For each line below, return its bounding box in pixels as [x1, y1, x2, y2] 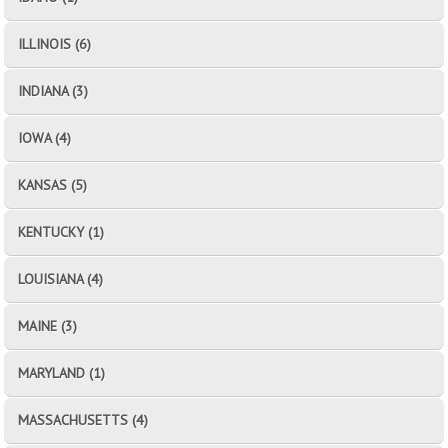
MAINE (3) [18, 316, 78, 335]
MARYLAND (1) [18, 363, 106, 382]
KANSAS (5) [18, 175, 88, 194]
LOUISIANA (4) [18, 269, 104, 288]
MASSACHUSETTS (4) [18, 410, 149, 429]
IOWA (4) [18, 128, 72, 147]
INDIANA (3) [18, 81, 89, 100]
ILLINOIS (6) [18, 34, 92, 53]
